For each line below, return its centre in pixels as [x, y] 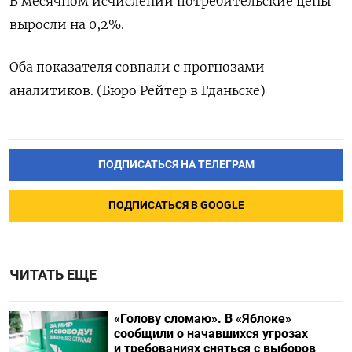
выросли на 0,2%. [67, 24]
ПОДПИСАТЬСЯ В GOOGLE [176, 205]
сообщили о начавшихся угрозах [211, 333]
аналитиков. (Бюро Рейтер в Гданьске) [137, 90]
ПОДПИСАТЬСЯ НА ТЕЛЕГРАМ [176, 164]
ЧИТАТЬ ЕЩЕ [53, 275]
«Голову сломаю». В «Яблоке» [202, 318]
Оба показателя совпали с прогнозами [137, 67]
